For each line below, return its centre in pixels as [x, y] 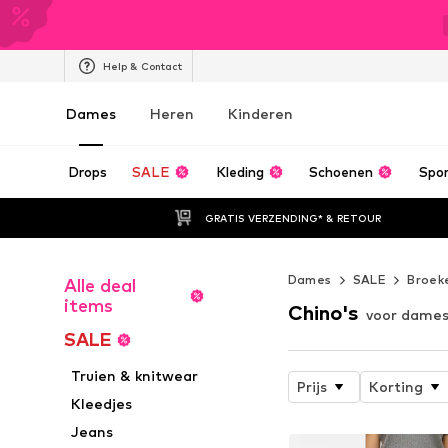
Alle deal [100, 285]
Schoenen [341, 172]
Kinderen [260, 113]
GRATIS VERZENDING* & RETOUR [293, 217]
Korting [395, 386]
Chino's [322, 312]
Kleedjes [102, 403]
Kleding [239, 172]
